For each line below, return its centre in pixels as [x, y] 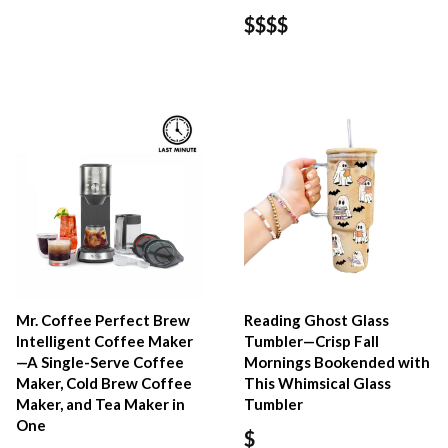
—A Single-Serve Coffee [100, 361]
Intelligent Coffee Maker [104, 340]
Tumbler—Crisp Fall [312, 340]
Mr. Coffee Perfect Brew [103, 319]
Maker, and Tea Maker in [100, 403]
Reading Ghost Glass [317, 319]
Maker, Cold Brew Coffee [104, 382]
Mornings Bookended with [337, 361]
